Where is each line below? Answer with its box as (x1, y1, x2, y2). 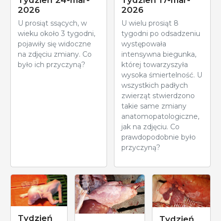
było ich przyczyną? (18, 60, 85, 69)
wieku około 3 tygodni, (18, 29, 95, 38)
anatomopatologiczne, (121, 111, 199, 121)
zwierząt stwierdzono (121, 91, 195, 100)
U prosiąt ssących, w (18, 18, 87, 28)
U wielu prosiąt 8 (121, 18, 179, 28)
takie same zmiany (121, 101, 186, 110)
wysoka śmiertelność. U (121, 70, 202, 79)
